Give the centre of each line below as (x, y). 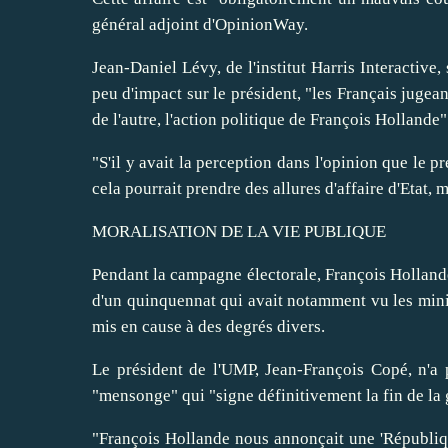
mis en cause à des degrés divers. (208, 326)
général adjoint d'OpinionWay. (200, 24)
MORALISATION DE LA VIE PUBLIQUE (239, 231)
